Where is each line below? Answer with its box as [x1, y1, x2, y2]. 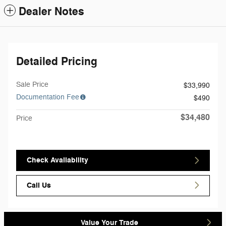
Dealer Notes [19, 4, 84, 19]
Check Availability [27, 155, 88, 165]
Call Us [27, 180, 51, 190]
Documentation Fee [16, 92, 79, 101]
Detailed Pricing [16, 54, 97, 69]
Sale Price [16, 80, 48, 89]
